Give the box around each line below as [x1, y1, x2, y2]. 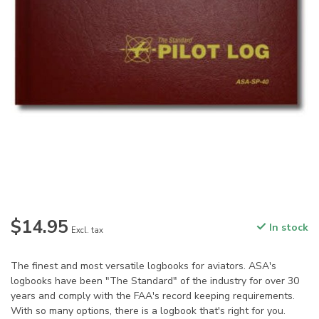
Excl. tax [71, 225, 103, 236]
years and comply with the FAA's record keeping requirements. [11, 289, 295, 303]
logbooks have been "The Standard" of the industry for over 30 [11, 274, 299, 288]
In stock [266, 221, 308, 235]
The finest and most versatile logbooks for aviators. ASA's [11, 259, 276, 273]
